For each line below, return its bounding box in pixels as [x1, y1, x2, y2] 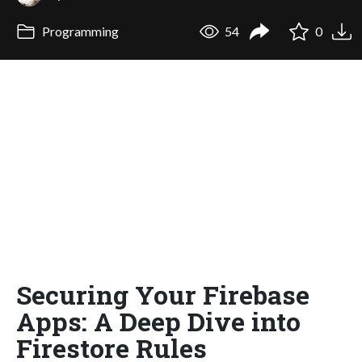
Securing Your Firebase [16, 276, 309, 312]
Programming [39, 23, 119, 40]
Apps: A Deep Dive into [16, 303, 301, 339]
